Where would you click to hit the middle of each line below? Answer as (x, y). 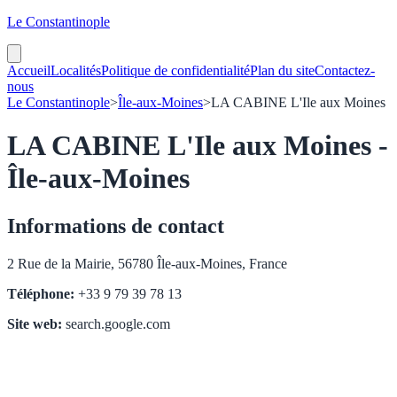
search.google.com (116, 323)
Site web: (35, 323)
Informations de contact (116, 226)
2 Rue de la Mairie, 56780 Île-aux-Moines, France (147, 263)
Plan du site (282, 70)
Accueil (29, 70)
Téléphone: (41, 293)
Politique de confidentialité (175, 70)
